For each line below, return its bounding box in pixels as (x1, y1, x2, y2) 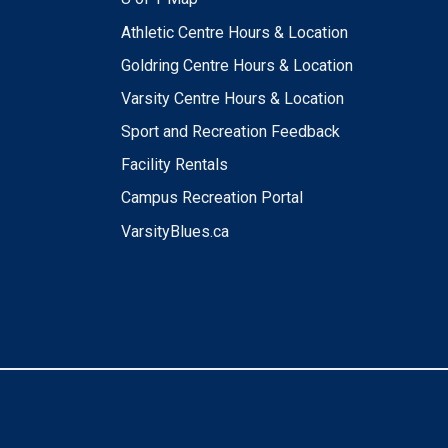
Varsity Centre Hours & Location (120, 88, 344, 108)
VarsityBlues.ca (120, 221, 229, 241)
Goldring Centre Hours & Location (120, 55, 353, 75)
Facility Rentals (120, 155, 228, 175)
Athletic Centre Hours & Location (120, 22, 348, 42)
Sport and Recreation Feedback (120, 122, 340, 142)
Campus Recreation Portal (120, 188, 303, 208)
